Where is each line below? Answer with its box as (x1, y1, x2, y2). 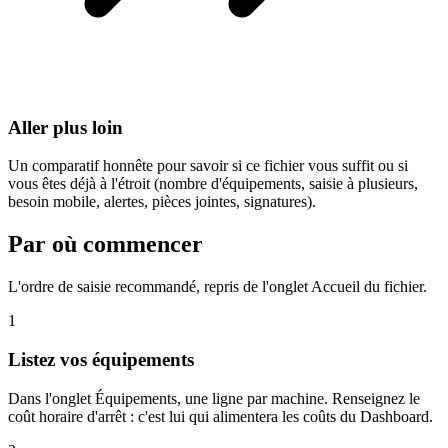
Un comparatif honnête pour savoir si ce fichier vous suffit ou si (8, 157, 408, 175)
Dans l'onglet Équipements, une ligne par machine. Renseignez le (8, 389, 420, 407)
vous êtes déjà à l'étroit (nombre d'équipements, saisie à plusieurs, (8, 175, 418, 193)
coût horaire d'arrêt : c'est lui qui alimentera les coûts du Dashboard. (8, 407, 433, 425)
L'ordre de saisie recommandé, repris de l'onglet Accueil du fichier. (8, 278, 427, 296)
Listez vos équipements (8, 348, 194, 370)
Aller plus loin (8, 116, 123, 138)
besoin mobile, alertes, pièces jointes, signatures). (8, 193, 316, 211)
